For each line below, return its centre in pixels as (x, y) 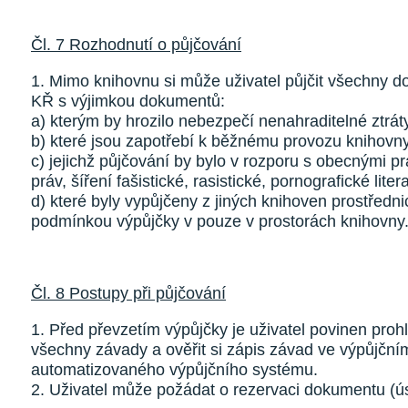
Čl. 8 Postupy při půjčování (128, 293)
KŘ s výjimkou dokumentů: (128, 101)
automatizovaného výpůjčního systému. (174, 370)
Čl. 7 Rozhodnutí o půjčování (136, 45)
